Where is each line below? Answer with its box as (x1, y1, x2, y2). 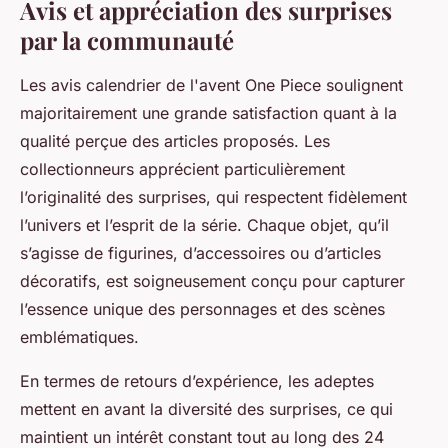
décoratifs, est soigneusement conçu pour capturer (20, 271, 405, 292)
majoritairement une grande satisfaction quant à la (20, 103, 397, 124)
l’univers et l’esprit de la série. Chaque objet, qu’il (20, 215, 389, 236)
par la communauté (20, 24, 234, 57)
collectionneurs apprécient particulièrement (20, 159, 345, 180)
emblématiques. (20, 327, 139, 348)
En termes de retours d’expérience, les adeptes (20, 371, 374, 392)
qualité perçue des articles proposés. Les (20, 131, 330, 152)
